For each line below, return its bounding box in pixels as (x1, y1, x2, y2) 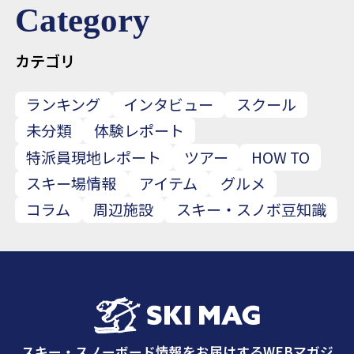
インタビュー (123, 93, 214, 115)
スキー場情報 (26, 171, 117, 194)
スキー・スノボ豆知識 (175, 198, 326, 221)
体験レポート (94, 119, 185, 142)
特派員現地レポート (26, 145, 162, 168)
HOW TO (250, 145, 310, 168)
